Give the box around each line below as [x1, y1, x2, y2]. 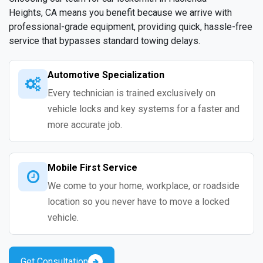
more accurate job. [48, 119, 122, 131]
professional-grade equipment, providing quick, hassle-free [9, 21, 252, 33]
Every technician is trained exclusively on [48, 87, 215, 99]
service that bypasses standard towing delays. [9, 35, 200, 47]
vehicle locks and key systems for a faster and [48, 103, 240, 115]
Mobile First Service [48, 162, 137, 174]
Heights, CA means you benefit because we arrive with [9, 7, 232, 19]
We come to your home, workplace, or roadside [48, 180, 240, 192]
